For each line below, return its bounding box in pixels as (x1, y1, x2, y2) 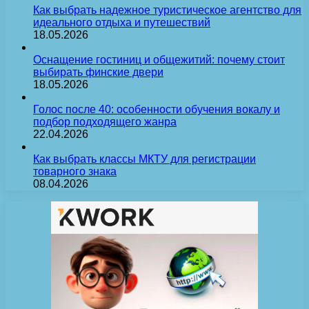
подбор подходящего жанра (33, 115, 177, 128)
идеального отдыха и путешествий (33, 16, 210, 28)
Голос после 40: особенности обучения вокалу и (33, 103, 280, 115)
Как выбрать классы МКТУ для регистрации (33, 152, 256, 165)
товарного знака (33, 165, 117, 177)
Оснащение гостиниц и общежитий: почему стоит (33, 53, 285, 66)
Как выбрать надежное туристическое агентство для (33, 3, 301, 16)
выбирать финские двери (33, 66, 163, 78)
